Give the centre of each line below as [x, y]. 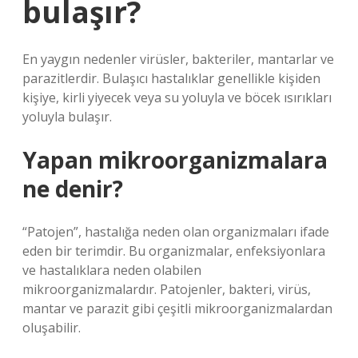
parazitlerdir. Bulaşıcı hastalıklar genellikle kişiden [171, 78]
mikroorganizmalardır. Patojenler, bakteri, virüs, [167, 289]
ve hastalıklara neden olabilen [112, 270]
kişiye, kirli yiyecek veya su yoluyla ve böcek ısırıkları [177, 97]
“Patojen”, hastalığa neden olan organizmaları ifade [176, 232]
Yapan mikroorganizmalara [175, 160]
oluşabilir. [52, 328]
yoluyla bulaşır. [67, 117]
